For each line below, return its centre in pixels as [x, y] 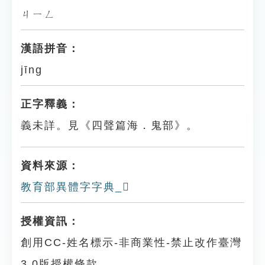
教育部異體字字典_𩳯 [75, 187]
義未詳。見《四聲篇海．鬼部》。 [109, 125]
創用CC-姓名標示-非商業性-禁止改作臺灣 [131, 243]
